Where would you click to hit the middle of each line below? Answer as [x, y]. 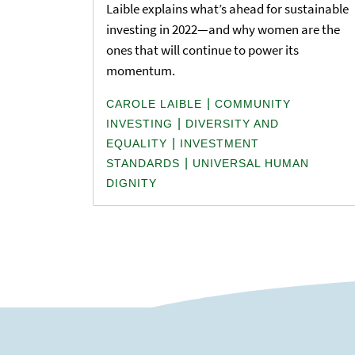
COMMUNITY [253, 104]
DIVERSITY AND [232, 124]
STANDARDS [143, 164]
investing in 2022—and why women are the [223, 30]
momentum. [141, 71]
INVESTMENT [219, 144]
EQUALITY [137, 144]
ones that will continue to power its [202, 50]
